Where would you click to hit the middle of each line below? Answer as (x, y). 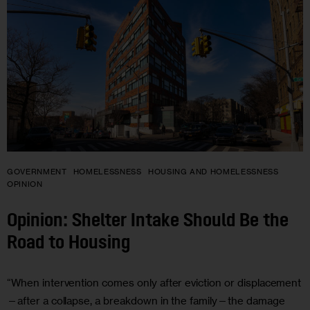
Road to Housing (69, 244)
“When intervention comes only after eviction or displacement (154, 282)
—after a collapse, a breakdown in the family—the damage (146, 300)
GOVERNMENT (37, 172)
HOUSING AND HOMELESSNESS (213, 172)
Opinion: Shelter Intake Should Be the (148, 222)
